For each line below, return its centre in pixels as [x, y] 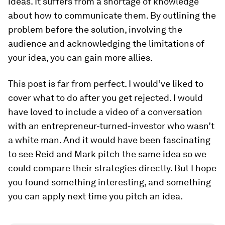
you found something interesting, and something [109, 182]
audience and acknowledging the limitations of [106, 43]
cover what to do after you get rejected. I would [105, 98]
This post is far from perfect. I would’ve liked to [106, 84]
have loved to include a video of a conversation [105, 112]
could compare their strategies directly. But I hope [112, 168]
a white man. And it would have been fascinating [109, 140]
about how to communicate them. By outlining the [112, 15]
